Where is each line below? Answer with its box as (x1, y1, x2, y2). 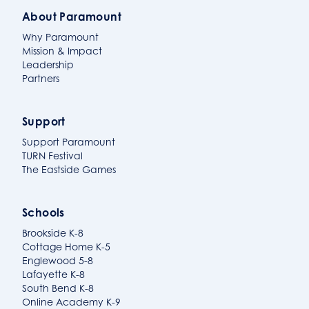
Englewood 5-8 (22, 255, 93, 267)
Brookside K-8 (22, 227, 83, 239)
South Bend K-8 (22, 282, 94, 295)
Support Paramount (22, 136, 115, 148)
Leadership (22, 59, 74, 71)
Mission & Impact (22, 45, 102, 57)
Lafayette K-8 (22, 268, 85, 281)
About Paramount (22, 10, 121, 24)
